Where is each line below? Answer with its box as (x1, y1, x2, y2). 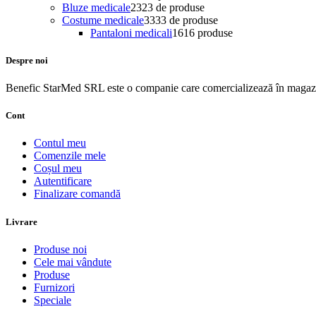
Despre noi (6, 54, 48, 66)
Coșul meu (34, 162, 82, 175)
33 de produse (155, 13, 218, 26)
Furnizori (34, 281, 75, 293)
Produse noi (34, 243, 87, 255)
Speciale (34, 293, 71, 306)
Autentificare (34, 175, 92, 188)
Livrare (6, 216, 37, 227)
